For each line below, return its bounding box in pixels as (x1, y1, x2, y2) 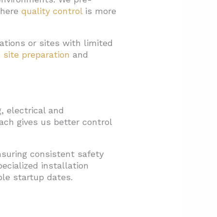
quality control (21, 6, 82, 16)
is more (82, 6, 116, 16)
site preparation (3, 49, 70, 60)
